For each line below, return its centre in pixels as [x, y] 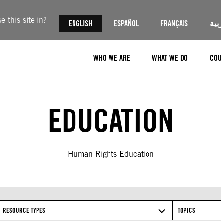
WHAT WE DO [170, 58]
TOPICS [186, 210]
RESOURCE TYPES [24, 210]
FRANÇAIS [174, 23]
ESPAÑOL [127, 23]
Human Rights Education [110, 154]
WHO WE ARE [112, 58]
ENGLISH [81, 23]
